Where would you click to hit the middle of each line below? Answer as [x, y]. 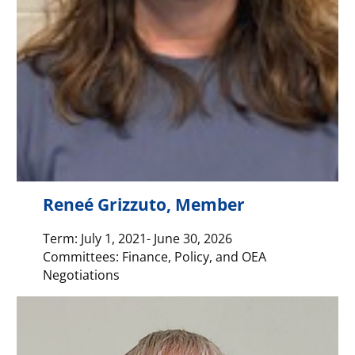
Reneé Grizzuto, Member [143, 205]
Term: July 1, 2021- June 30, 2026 [137, 238]
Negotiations [81, 274]
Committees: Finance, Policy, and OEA [154, 256]
